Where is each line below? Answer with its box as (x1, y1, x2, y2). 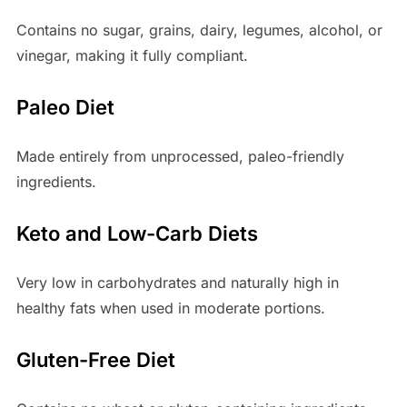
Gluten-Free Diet (15, 348, 175, 372)
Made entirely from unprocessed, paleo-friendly (15, 147, 344, 166)
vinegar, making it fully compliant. (15, 46, 248, 65)
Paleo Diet (15, 95, 114, 120)
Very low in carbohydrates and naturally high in (15, 273, 339, 293)
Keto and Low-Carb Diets (15, 222, 258, 246)
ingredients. (15, 173, 96, 192)
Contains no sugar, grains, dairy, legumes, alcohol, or (15, 21, 382, 40)
